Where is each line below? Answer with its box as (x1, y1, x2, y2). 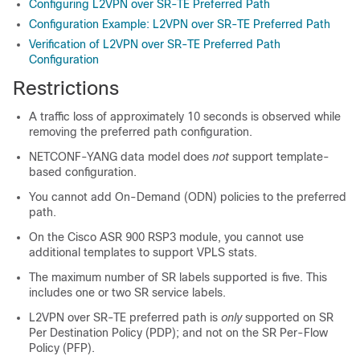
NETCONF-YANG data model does (29, 150, 212, 163)
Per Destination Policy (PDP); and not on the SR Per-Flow (29, 326, 328, 339)
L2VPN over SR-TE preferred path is (29, 311, 221, 324)
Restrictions (13, 77, 119, 99)
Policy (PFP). (29, 342, 95, 354)
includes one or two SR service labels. (29, 286, 226, 299)
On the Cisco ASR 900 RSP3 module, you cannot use (29, 231, 304, 243)
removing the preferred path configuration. (29, 125, 252, 138)
